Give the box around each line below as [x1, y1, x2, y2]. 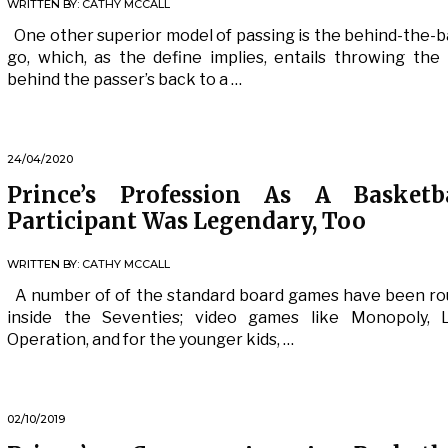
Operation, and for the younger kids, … [7, 330, 294, 349]
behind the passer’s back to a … [7, 70, 242, 89]
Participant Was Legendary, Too [7, 207, 366, 235]
